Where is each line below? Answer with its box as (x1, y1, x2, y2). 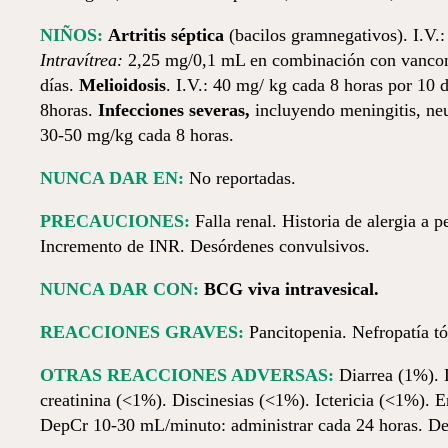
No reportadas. (184, 168, 296, 188)
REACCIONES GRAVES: (40, 322, 244, 342)
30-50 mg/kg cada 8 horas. (40, 125, 234, 145)
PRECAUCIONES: (40, 211, 190, 231)
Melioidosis (79, 75, 166, 95)
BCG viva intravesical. (204, 279, 379, 299)
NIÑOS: (40, 25, 103, 45)
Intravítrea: (40, 50, 123, 70)
